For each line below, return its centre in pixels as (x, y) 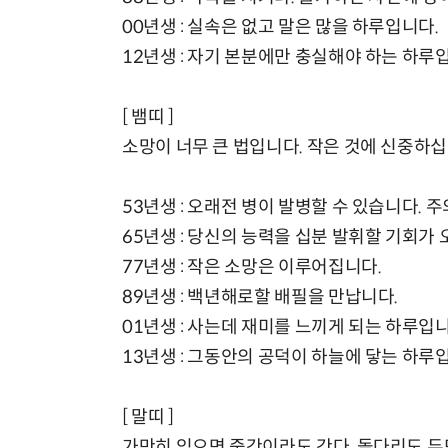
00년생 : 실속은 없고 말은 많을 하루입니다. (280, 27)
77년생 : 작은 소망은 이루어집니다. (252, 267)
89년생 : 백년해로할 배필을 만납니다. (260, 297)
